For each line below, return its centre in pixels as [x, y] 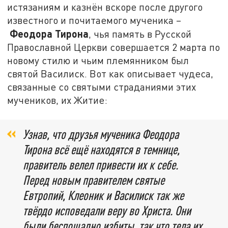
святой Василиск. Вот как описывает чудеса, [110, 73]
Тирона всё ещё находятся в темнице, [101, 150]
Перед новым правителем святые [94, 180]
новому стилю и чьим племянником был [98, 60]
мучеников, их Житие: [58, 100]
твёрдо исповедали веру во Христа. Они [107, 211]
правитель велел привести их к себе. [101, 165]
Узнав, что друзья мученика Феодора [101, 134]
